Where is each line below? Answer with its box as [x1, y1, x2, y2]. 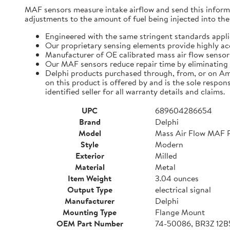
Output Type [67, 184, 112, 195]
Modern [155, 139, 183, 150]
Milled [155, 150, 177, 161]
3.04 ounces [155, 172, 199, 184]
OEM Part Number [56, 218, 123, 229]
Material [74, 161, 105, 172]
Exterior [75, 150, 104, 161]
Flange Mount [155, 206, 205, 218]
